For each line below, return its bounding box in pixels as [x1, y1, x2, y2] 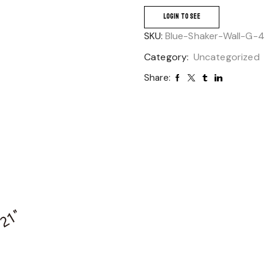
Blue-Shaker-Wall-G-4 [165, 30, 265, 42]
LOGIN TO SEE [163, 11, 200, 21]
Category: [144, 51, 192, 63]
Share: [144, 72, 171, 84]
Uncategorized [193, 51, 260, 63]
